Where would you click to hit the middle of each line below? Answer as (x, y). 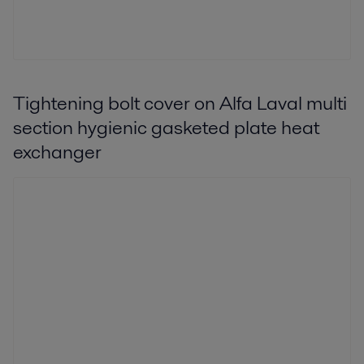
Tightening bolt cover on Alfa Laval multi (180, 102)
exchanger (57, 151)
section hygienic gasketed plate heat (166, 127)
